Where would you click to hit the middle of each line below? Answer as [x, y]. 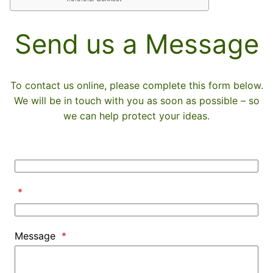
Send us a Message [136, 44]
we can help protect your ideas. [136, 115]
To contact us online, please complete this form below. [136, 85]
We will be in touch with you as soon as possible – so [136, 100]
